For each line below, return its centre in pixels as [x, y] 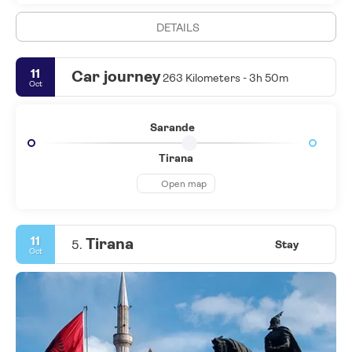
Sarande [172, 128]
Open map [184, 183]
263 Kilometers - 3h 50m [224, 78]
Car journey [116, 77]
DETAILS [178, 28]
